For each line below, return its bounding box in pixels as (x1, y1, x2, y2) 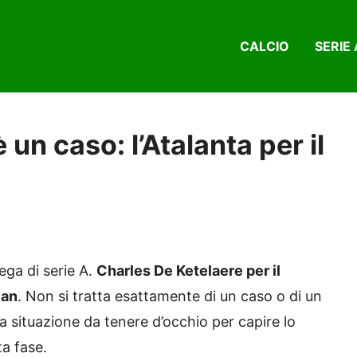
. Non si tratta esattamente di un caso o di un (18, 288, 322, 305)
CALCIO (240, 38, 289, 55)
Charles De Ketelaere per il (96, 262, 280, 280)
